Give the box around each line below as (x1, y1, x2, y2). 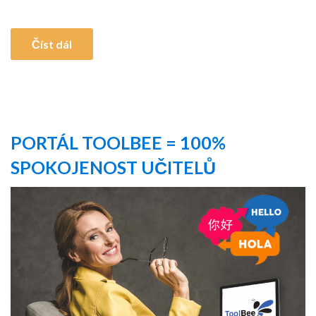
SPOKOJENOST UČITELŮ (11, 157, 216, 178)
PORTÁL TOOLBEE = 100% (11, 132, 226, 154)
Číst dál (32, 37, 72, 51)
